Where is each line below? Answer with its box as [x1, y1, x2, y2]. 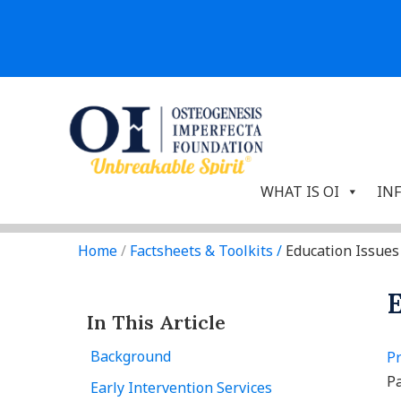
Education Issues [282, 241, 399, 261]
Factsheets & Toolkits [130, 241, 273, 261]
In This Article [87, 310, 226, 336]
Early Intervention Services [90, 378, 272, 398]
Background [90, 346, 171, 367]
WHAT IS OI [260, 182, 339, 202]
